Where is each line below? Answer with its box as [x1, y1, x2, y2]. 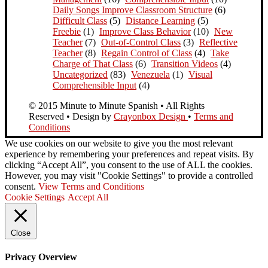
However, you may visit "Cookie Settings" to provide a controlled [5, 170, 253, 181]
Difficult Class [53, 15, 107, 26]
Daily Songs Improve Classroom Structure [53, 4, 212, 15]
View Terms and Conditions [38, 181, 144, 191]
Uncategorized [53, 69, 108, 80]
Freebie [53, 26, 81, 36]
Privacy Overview [5, 252, 77, 262]
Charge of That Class [53, 58, 133, 69]
